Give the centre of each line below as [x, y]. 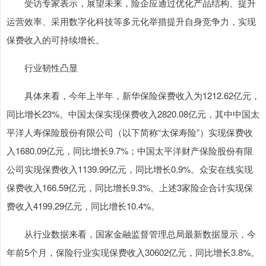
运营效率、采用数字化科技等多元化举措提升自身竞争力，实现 [131, 21]
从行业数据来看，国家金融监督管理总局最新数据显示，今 [131, 234]
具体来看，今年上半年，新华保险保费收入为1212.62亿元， [133, 95]
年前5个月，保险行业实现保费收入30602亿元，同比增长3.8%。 [133, 252]
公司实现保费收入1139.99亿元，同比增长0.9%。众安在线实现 [130, 169]
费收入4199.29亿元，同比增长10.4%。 [83, 206]
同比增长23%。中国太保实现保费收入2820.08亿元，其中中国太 [133, 114]
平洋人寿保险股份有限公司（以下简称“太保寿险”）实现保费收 [130, 132]
